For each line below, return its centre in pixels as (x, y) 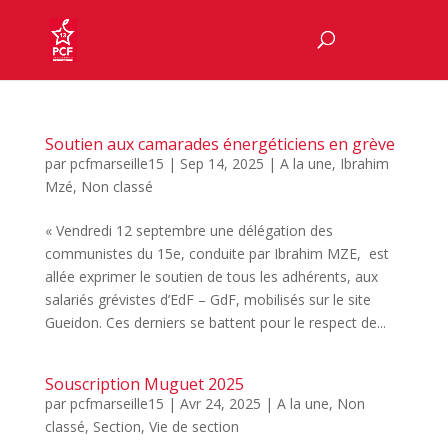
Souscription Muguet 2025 (144, 384)
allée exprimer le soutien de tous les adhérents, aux (211, 276)
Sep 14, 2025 (221, 163)
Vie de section (193, 426)
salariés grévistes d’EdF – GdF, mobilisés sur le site (207, 299)
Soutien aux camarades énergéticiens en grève (219, 144)
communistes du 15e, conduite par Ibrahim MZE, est (216, 253)
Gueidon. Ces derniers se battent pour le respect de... (215, 322)
